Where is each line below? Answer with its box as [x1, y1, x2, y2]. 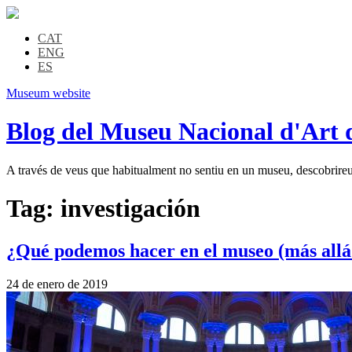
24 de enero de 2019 [6, 277, 108, 291]
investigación [60, 194, 200, 223]
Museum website [6, 86, 90, 100]
